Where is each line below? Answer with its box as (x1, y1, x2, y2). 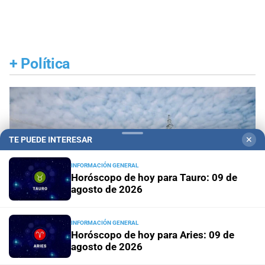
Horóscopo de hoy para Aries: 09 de (71, 229, 234, 241)
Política (21, 54, 70, 72)
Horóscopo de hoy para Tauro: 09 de (71, 172, 237, 183)
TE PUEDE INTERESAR (9, 135, 92, 144)
